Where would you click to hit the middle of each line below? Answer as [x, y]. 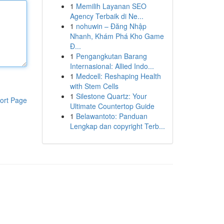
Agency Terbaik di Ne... [106, 16]
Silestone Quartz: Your [111, 96]
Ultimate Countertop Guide [112, 106]
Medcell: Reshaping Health [118, 76]
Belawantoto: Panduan [111, 116]
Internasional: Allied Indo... [112, 66]
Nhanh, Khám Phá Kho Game [117, 36]
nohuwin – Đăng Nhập [111, 26]
